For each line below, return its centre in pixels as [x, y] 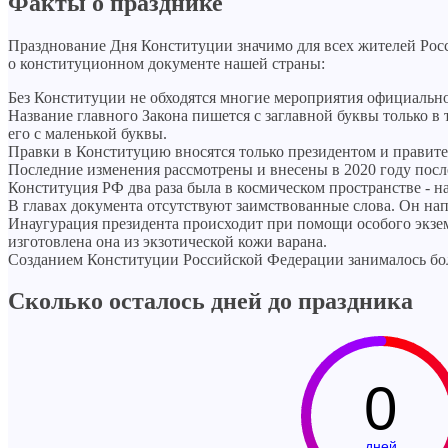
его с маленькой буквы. [87, 133]
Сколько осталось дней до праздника [210, 301]
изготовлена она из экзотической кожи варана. [167, 241]
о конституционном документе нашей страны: [166, 63]
